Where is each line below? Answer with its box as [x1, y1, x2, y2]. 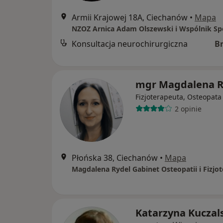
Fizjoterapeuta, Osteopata [135, 92, 222, 102]
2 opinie [174, 104, 202, 113]
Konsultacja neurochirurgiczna [72, 38, 188, 49]
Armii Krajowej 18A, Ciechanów [72, 12, 188, 23]
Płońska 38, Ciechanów [72, 152, 158, 163]
